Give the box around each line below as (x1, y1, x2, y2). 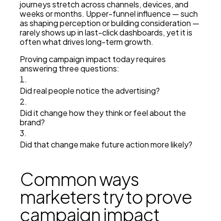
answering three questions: (20, 63, 119, 74)
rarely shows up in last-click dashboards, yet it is (20, 27, 192, 38)
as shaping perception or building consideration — (20, 18, 199, 29)
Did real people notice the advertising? (20, 85, 160, 96)
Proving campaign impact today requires (20, 54, 166, 65)
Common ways (20, 168, 139, 190)
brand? (20, 117, 45, 128)
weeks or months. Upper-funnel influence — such (20, 8, 198, 19)
